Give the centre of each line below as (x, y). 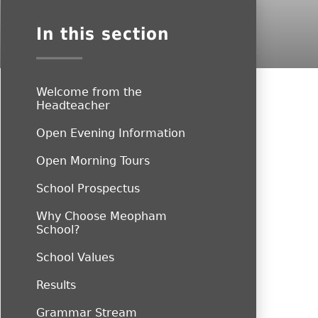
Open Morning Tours (93, 161)
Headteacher (73, 106)
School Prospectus (88, 189)
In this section (103, 34)
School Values (75, 258)
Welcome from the (89, 92)
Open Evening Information (111, 133)
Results (56, 285)
